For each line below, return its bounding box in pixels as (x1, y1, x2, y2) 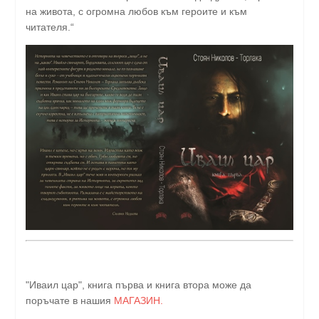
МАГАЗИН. (114, 295, 166, 307)
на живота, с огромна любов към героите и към (26, 5, 247, 17)
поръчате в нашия (26, 295, 114, 307)
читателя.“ (26, 21, 74, 33)
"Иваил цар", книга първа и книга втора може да (26, 279, 251, 291)
